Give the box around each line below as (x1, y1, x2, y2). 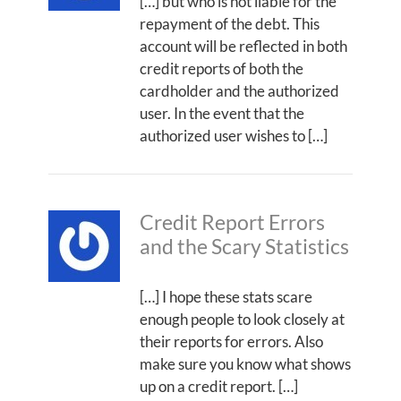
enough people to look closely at (140, 309, 345, 328)
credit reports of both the (140, 58, 303, 78)
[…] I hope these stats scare (140, 286, 312, 306)
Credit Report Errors (140, 209, 325, 235)
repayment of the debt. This (140, 13, 320, 33)
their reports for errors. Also (140, 331, 323, 351)
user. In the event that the (140, 103, 304, 123)
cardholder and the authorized (140, 81, 339, 100)
